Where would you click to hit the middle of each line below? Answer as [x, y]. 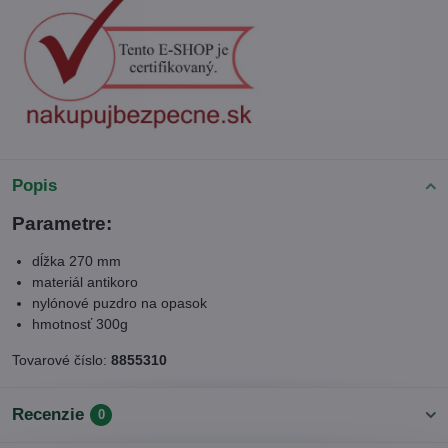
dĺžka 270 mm [76, 261]
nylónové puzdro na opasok [119, 303]
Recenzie [48, 415]
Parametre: [62, 224]
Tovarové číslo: [61, 360]
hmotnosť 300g [80, 324]
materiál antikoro [85, 282]
